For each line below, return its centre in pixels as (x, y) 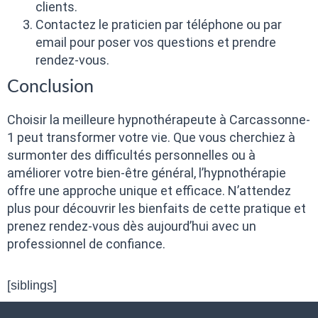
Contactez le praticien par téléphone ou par (159, 24)
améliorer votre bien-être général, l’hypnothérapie (147, 172)
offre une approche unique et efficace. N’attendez (149, 190)
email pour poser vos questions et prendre (156, 42)
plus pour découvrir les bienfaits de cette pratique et (157, 208)
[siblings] (32, 286)
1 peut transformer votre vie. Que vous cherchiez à (151, 137)
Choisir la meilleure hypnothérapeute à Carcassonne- (159, 119)
